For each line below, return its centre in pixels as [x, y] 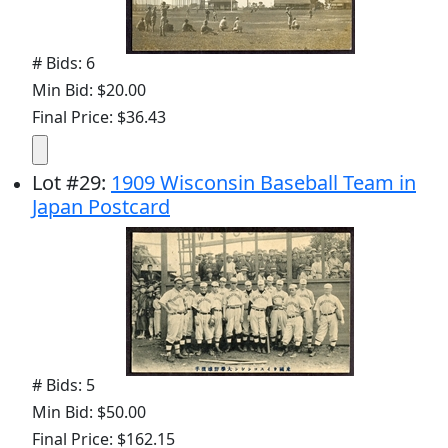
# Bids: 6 [63, 63]
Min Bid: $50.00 [89, 412]
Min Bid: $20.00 [89, 90]
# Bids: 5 [63, 385]
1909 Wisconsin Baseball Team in [263, 182]
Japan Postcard [101, 206]
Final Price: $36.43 [99, 117]
